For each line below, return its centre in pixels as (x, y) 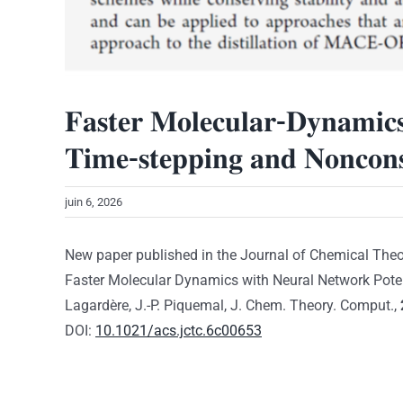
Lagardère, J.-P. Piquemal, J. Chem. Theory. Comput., (233, 306)
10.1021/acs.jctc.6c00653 (179, 331)
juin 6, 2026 (94, 202)
